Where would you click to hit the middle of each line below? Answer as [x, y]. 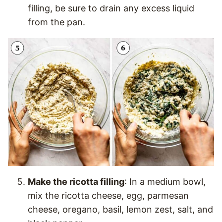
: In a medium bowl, [165, 182]
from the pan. [56, 22]
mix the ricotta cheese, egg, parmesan [108, 195]
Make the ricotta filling [76, 182]
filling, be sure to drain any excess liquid [111, 8]
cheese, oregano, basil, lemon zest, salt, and [120, 209]
